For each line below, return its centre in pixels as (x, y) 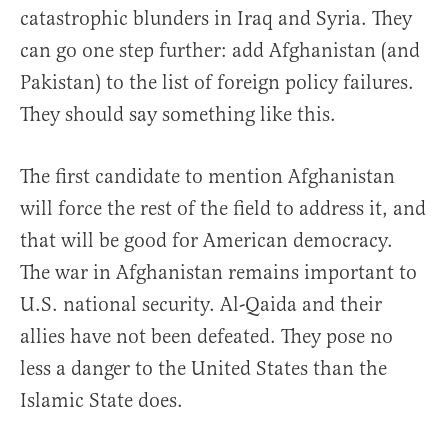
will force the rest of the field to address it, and (223, 208)
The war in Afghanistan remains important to (218, 272)
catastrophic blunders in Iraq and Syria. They (216, 18)
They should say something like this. (178, 114)
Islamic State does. (101, 400)
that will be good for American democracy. (206, 240)
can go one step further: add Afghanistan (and (220, 50)
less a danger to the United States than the (203, 368)
